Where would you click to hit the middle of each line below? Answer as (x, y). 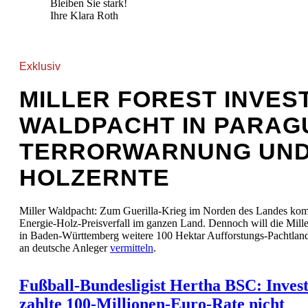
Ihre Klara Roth (84, 16)
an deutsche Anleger (65, 248)
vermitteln (132, 248)
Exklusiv (40, 67)
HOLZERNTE (95, 178)
